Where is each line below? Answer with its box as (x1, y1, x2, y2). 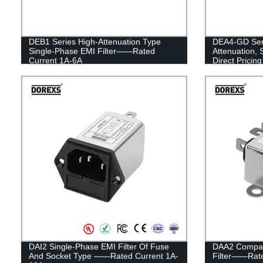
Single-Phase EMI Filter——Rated (28, 46, 155, 56)
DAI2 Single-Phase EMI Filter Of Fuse (28, 241, 169, 251)
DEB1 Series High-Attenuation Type (28, 36, 161, 46)
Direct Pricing (212, 55, 262, 65)
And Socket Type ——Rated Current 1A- (28, 251, 178, 261)
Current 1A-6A (28, 55, 82, 65)
